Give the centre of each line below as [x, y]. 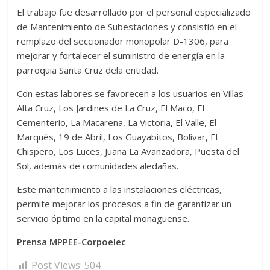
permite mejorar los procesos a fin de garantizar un [124, 204]
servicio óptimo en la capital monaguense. [103, 218]
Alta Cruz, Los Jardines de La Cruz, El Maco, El [111, 108]
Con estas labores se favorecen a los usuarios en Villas [130, 94]
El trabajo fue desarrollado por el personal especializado [134, 12]
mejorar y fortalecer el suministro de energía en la [121, 56]
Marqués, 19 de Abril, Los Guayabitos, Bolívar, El [118, 137]
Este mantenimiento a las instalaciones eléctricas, [120, 190]
